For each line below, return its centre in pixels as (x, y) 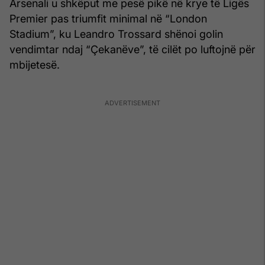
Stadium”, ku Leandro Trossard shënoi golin (116, 34)
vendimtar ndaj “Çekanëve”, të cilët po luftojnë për (132, 49)
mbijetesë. (35, 64)
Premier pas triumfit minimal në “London (108, 18)
